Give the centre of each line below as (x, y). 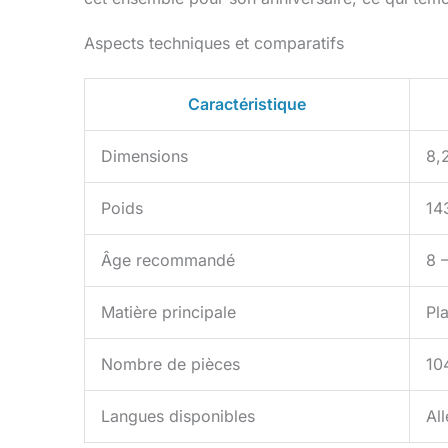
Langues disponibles (178, 416)
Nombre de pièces (170, 364)
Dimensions (144, 156)
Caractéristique (247, 104)
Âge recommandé (168, 260)
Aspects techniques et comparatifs (214, 43)
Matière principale (168, 312)
